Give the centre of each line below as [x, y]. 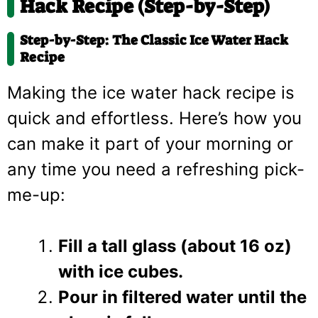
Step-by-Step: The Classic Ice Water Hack [154, 40]
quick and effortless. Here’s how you [154, 118]
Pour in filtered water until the [182, 297]
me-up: [36, 194]
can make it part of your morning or [150, 143]
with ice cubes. [121, 271]
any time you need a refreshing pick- [156, 169]
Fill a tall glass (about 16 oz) [175, 246]
